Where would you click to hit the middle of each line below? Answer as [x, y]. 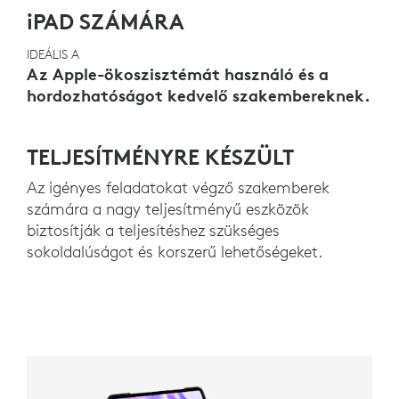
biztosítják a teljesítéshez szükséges [153, 230]
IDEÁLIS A [53, 54]
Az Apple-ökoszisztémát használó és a [178, 74]
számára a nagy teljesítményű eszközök [168, 209]
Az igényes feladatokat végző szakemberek [178, 187]
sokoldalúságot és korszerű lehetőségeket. [175, 252]
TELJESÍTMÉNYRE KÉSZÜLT [160, 157]
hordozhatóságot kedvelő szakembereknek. [199, 95]
